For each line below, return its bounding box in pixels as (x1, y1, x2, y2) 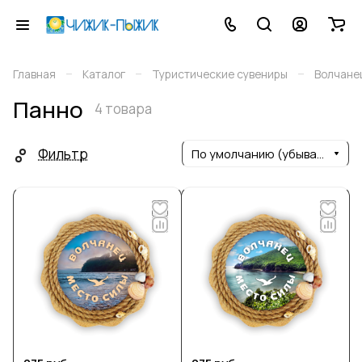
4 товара (95, 99, 152, 118)
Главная (13, 66, 56, 82)
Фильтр (38, 144, 88, 163)
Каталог (82, 66, 125, 82)
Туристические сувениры (152, 66, 288, 82)
